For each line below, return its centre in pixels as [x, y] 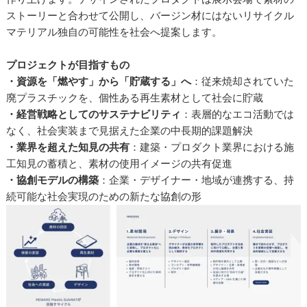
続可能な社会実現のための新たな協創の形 [104, 197]
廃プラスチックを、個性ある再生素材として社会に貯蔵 [135, 98]
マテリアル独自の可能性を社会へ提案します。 [114, 32]
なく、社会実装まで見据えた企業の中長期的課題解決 [130, 131]
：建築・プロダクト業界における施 [212, 147]
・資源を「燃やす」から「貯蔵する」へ [99, 82]
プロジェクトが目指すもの [68, 65]
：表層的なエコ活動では [238, 114]
